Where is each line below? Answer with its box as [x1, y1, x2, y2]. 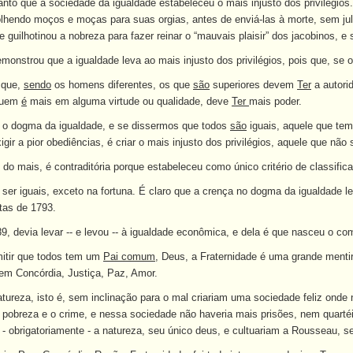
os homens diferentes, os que [51, 79, 193, 91]
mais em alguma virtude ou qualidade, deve [27, 95, 232, 107]
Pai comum [103, 251, 155, 262]
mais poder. [249, 95, 302, 107]
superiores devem [210, 79, 297, 91]
